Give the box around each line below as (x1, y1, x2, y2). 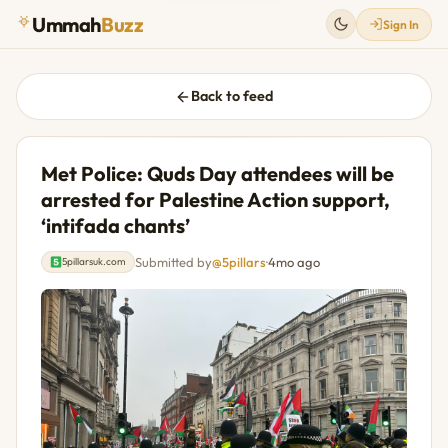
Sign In (383, 16, 419, 32)
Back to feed (191, 87, 273, 106)
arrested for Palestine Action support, (41, 187, 390, 213)
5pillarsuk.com (62, 255, 126, 269)
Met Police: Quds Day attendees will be (41, 161, 394, 187)
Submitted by (135, 254, 212, 271)
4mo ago (268, 254, 320, 271)
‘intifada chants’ (41, 213, 190, 239)
